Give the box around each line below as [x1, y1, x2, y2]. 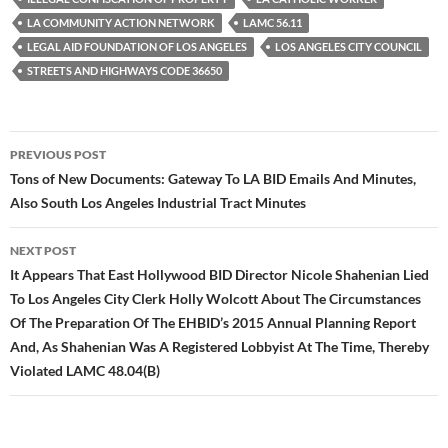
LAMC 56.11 [243, 16, 302, 30]
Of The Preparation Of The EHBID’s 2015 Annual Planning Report [10, 314, 416, 332]
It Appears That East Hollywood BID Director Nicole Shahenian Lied [10, 266, 429, 284]
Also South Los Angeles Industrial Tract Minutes [10, 194, 306, 212]
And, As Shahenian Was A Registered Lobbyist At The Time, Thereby [10, 338, 429, 356]
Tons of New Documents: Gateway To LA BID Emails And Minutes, [10, 170, 416, 188]
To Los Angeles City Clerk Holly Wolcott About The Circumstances [10, 290, 421, 308]
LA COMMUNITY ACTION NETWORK [27, 16, 215, 30]
